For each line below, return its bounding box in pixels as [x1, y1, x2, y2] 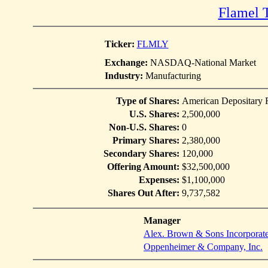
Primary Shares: [112, 135, 179, 145]
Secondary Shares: [103, 148, 179, 159]
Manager [144, 215, 181, 226]
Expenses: [139, 175, 179, 185]
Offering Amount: [107, 162, 179, 172]
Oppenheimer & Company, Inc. [144, 242, 263, 252]
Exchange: [104, 57, 148, 68]
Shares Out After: [108, 188, 179, 198]
